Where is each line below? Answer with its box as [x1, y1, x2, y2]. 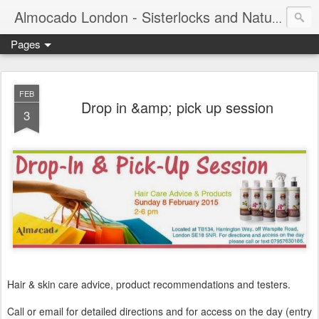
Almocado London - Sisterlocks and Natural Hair [272, 11, 282, 26]
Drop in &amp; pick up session [81, 97, 273, 117]
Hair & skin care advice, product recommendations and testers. [7, 276, 293, 291]
